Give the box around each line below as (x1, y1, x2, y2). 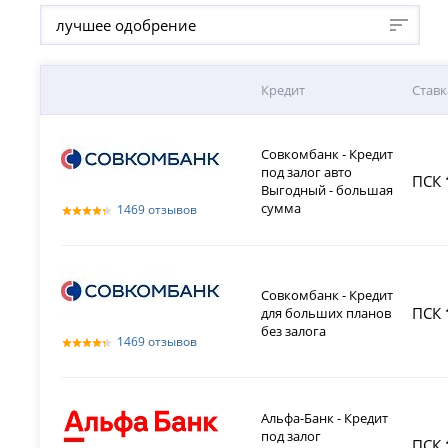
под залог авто (261, 163, 353, 182)
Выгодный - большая (261, 181, 394, 200)
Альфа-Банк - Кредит (261, 409, 389, 428)
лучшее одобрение (56, 15, 197, 36)
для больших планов (261, 304, 392, 323)
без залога (261, 322, 327, 341)
